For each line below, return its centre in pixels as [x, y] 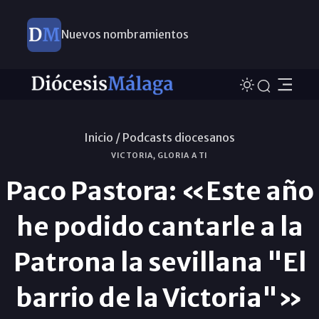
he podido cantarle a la [159, 226]
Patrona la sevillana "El [159, 262]
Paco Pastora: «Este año [159, 191]
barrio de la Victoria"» [159, 298]
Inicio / [102, 137]
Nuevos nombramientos [125, 34]
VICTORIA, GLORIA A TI [159, 155]
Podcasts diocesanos [179, 137]
